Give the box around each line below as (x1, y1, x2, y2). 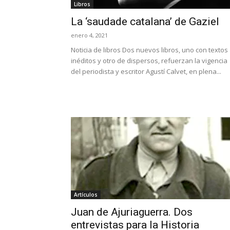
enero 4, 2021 (71, 31, 108, 39)
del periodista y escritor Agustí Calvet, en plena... (71, 67, 221, 76)
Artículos (74, 191, 98, 198)
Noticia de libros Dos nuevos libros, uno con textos (71, 45, 228, 54)
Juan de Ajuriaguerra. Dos (71, 206, 193, 218)
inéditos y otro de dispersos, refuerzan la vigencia (71, 56, 227, 65)
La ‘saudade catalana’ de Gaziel (71, 15, 219, 28)
